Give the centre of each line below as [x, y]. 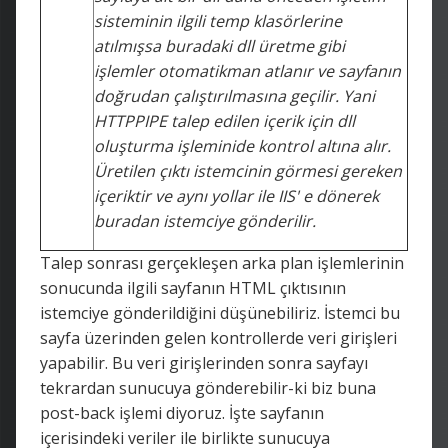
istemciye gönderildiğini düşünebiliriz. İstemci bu [220, 312]
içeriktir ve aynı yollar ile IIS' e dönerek [236, 195]
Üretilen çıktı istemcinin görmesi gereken [248, 170]
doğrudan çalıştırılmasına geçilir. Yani [234, 95]
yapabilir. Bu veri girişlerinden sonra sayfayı [204, 362]
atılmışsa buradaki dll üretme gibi [219, 45]
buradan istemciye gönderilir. [205, 220]
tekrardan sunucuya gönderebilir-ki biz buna [208, 387]
